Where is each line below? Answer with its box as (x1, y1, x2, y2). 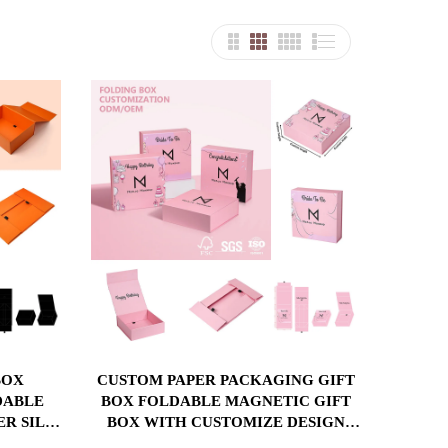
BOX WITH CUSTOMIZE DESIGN (106, 413, 345, 430)
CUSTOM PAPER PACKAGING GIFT (96, 371, 355, 388)
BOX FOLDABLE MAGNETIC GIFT (100, 392, 351, 409)
